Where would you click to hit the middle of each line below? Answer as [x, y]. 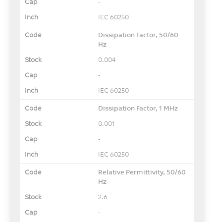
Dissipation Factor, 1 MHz [138, 108]
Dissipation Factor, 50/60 [139, 34]
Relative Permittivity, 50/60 [142, 172]
